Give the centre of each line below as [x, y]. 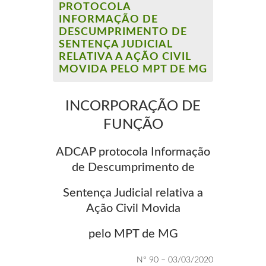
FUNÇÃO [133, 124]
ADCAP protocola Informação [133, 152]
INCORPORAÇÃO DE [133, 106]
